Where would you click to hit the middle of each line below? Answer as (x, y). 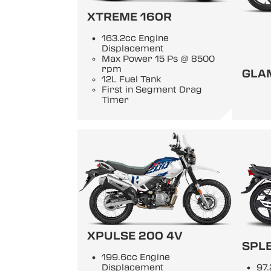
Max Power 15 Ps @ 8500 (158, 59)
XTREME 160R (129, 17)
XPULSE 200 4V (135, 236)
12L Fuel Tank (131, 79)
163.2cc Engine (135, 38)
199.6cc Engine (136, 257)
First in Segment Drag (152, 90)
